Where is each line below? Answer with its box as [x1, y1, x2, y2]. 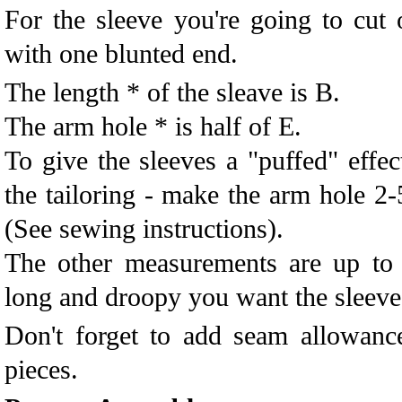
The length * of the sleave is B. [4, 77, 340, 107]
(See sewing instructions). [4, 214, 284, 243]
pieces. [4, 354, 78, 384]
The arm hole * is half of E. [4, 111, 301, 141]
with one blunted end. [4, 39, 238, 68]
